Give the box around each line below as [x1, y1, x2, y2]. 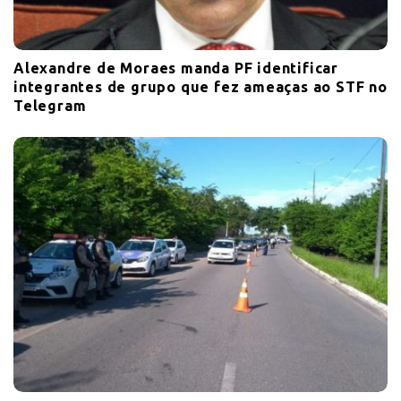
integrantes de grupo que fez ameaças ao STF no [13, 79, 388, 96]
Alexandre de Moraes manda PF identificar [13, 60, 338, 77]
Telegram [13, 98, 87, 115]
